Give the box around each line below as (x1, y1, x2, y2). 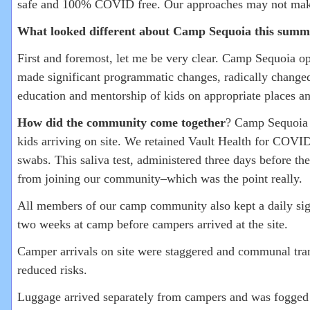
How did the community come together (17, 116, 226, 129)
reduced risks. (17, 263, 87, 277)
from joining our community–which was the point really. (17, 172, 302, 185)
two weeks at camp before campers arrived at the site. (17, 217, 288, 231)
